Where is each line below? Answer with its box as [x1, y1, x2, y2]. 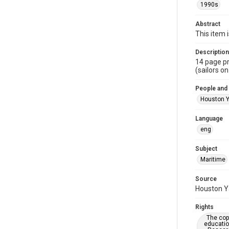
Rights [195, 203, 214, 211]
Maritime [200, 156, 225, 163]
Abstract [195, 20, 220, 28]
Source [195, 175, 217, 182]
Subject [195, 145, 217, 152]
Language [195, 115, 223, 122]
